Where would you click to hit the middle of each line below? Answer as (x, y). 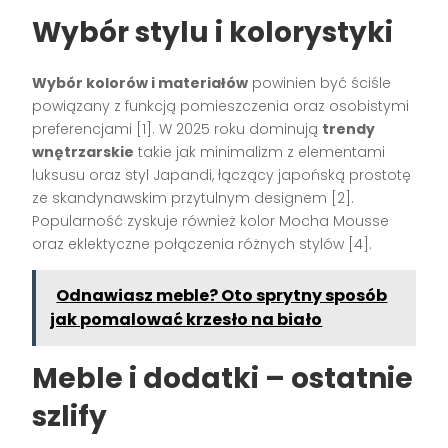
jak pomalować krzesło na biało (186, 319)
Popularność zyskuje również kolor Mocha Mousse (211, 220)
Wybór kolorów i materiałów (140, 82)
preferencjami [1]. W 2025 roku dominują (177, 128)
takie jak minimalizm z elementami (260, 151)
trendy (349, 128)
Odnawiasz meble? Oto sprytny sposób (222, 295)
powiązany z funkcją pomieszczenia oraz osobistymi (221, 105)
